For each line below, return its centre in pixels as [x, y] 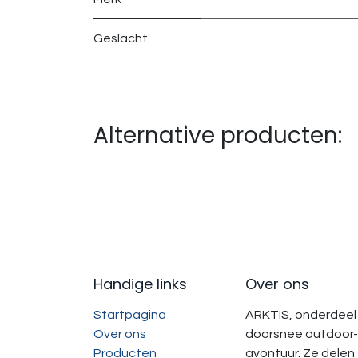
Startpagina [130, 315]
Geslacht [121, 39]
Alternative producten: [218, 136]
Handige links [140, 284]
